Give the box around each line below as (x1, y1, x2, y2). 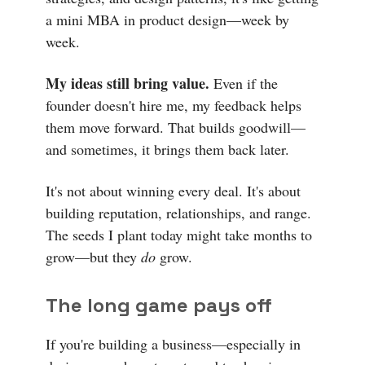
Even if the (209, 73, 278, 93)
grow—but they (46, 246, 141, 266)
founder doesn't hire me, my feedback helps (46, 95, 301, 115)
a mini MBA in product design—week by (46, 9, 289, 29)
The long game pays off (46, 292, 272, 318)
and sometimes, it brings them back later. (46, 139, 289, 159)
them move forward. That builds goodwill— (46, 117, 306, 137)
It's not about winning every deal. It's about (46, 180, 301, 200)
